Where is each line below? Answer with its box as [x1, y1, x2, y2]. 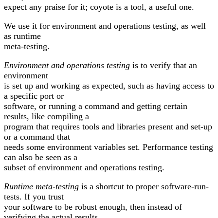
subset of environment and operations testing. [4, 163, 164, 173]
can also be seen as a [4, 152, 77, 163]
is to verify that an [130, 60, 197, 71]
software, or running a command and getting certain [4, 101, 187, 111]
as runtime [4, 31, 41, 41]
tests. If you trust [4, 192, 64, 202]
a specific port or [4, 91, 64, 101]
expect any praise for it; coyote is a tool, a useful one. [4, 2, 194, 12]
